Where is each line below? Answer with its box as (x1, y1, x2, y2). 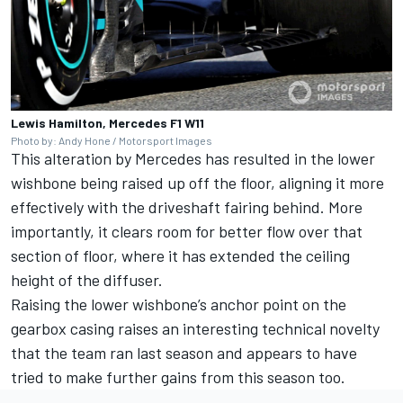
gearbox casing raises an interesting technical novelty (11, 318, 380, 338)
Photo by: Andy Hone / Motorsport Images (11, 133, 212, 147)
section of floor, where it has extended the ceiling (11, 245, 350, 265)
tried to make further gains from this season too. (11, 366, 345, 387)
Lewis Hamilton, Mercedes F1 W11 (11, 114, 204, 130)
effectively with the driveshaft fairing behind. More (11, 196, 363, 217)
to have (302, 342, 357, 363)
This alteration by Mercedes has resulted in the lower (11, 148, 375, 168)
